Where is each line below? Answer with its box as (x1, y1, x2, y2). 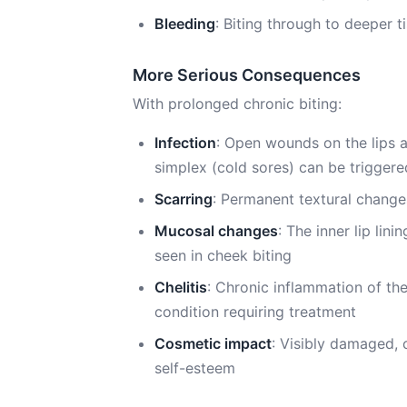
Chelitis (154, 278, 207, 296)
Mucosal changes (154, 222, 278, 240)
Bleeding (154, 15, 215, 33)
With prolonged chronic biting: (133, 94, 342, 113)
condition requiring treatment (154, 303, 356, 321)
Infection (154, 134, 216, 152)
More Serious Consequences (133, 65, 361, 84)
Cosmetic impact (154, 334, 272, 352)
